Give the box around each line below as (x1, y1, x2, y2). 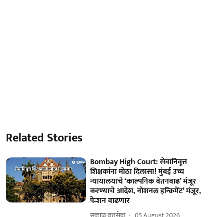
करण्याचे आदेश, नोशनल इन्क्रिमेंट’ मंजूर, (90, 184, 201, 198)
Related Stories (6, 128, 82, 148)
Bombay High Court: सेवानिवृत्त (90, 155, 187, 169)
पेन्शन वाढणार (90, 194, 130, 207)
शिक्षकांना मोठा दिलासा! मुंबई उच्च (90, 165, 185, 178)
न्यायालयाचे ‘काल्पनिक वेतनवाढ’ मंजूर (90, 174, 197, 188)
